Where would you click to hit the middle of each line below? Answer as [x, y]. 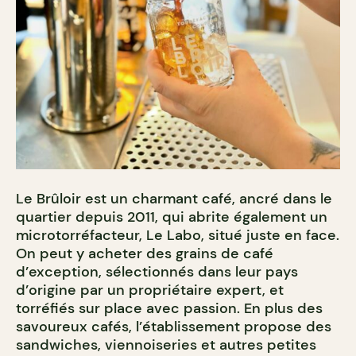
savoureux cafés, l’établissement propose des [174, 326]
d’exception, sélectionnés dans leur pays [157, 271]
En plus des [283, 308]
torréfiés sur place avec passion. [130, 308]
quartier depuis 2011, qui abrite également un [172, 217]
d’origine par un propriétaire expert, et [150, 290]
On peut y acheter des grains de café [145, 253]
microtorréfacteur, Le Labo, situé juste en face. [178, 235]
